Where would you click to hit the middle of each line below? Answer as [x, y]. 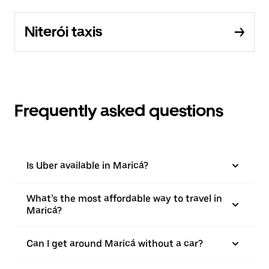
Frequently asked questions [119, 111]
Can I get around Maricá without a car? [115, 244]
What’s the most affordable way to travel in [124, 199]
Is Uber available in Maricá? [87, 166]
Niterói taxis [63, 32]
